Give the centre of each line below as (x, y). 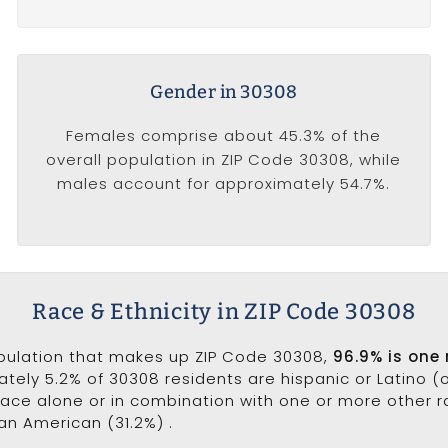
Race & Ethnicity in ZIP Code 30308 (224, 311)
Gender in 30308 (224, 92)
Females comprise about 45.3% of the (224, 135)
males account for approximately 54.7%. (224, 183)
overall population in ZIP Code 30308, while (224, 159)
